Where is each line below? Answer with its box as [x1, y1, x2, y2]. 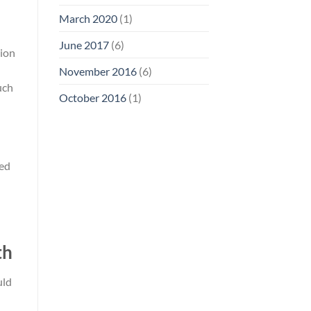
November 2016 [58, 64, 137, 78]
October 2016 [58, 90, 126, 104]
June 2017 [58, 37, 109, 51]
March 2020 [58, 11, 117, 25]
